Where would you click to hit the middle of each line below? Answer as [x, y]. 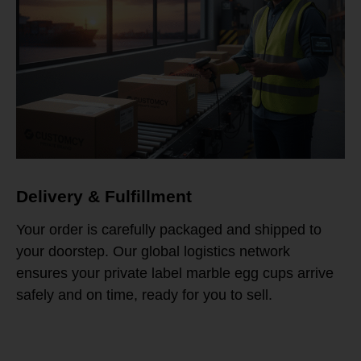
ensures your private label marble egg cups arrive [175, 274]
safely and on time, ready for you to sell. [144, 295]
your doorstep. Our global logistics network [153, 252]
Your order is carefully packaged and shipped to [169, 230]
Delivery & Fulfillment [104, 197]
